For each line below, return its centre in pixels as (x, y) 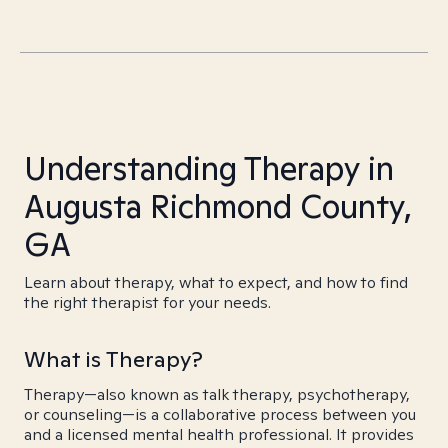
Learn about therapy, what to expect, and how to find (216, 282)
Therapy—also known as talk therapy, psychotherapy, (217, 394)
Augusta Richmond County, (218, 206)
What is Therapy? (113, 359)
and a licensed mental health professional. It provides (219, 434)
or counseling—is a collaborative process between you (220, 414)
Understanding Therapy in (209, 168)
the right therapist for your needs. (147, 302)
